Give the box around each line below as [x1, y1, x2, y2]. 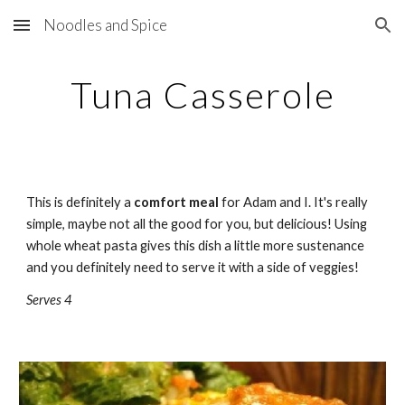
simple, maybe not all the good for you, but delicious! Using [26, 216, 368, 231]
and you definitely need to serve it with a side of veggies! [26, 259, 360, 275]
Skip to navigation [278, 25, 391, 42]
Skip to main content [14, 25, 143, 42]
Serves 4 [26, 292, 73, 307]
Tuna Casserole [70, 73, 335, 117]
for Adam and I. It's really [219, 194, 369, 210]
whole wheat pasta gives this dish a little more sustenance [26, 238, 365, 253]
